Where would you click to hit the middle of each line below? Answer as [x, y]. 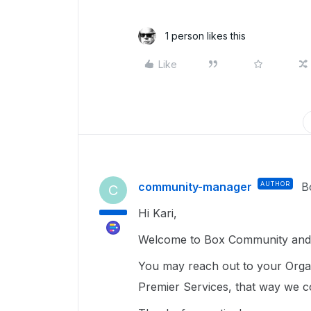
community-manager [195, 187]
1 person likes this [205, 36]
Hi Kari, [158, 213]
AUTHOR [275, 184]
